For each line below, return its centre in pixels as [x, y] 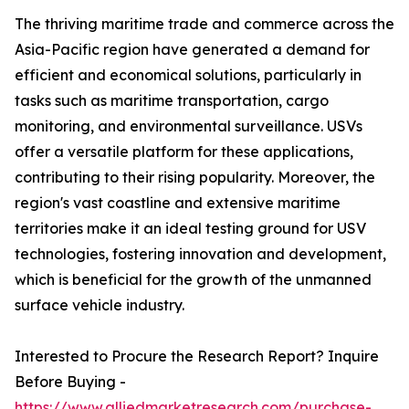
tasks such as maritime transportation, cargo [172, 101]
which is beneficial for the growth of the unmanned [193, 280]
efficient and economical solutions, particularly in [188, 75]
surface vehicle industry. [100, 305]
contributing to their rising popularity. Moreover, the [195, 178]
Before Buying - [70, 382]
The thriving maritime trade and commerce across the [204, 24]
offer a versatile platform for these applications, [184, 152]
